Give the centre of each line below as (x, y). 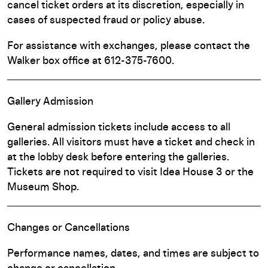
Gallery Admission (50, 102)
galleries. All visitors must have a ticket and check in (131, 142)
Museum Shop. (43, 187)
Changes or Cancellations (68, 228)
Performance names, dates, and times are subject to (133, 254)
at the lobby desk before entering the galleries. (118, 157)
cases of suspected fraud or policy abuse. (106, 20)
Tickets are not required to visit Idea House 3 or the (130, 172)
